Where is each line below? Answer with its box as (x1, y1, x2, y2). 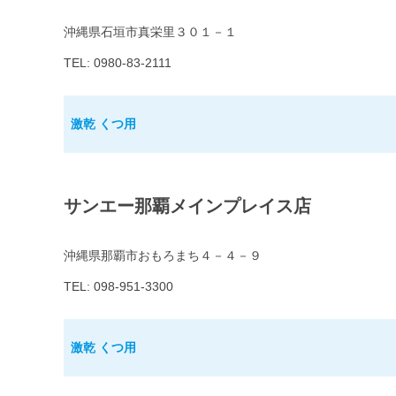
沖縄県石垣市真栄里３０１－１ (64, 25, 237, 40)
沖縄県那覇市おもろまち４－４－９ (64, 248, 262, 263)
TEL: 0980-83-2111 (64, 56, 171, 71)
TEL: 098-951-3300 (64, 279, 173, 294)
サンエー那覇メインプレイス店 (64, 196, 311, 217)
